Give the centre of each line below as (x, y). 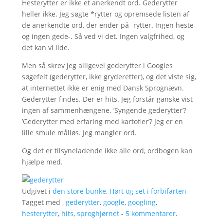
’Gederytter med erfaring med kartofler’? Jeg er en (102, 121)
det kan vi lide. (45, 47)
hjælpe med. (42, 162)
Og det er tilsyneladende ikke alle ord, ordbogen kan (107, 151)
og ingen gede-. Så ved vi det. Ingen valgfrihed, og (103, 36)
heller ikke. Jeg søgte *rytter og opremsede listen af (105, 14)
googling (142, 202)
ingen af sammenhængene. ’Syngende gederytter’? (104, 110)
